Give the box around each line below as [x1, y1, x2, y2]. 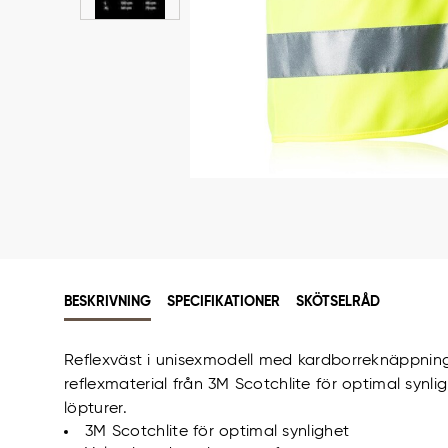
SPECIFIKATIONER [167, 295, 280, 310]
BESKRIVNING [64, 295, 151, 310]
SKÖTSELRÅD [296, 295, 380, 310]
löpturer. [64, 400, 127, 417]
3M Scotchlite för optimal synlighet [85, 423, 350, 440]
